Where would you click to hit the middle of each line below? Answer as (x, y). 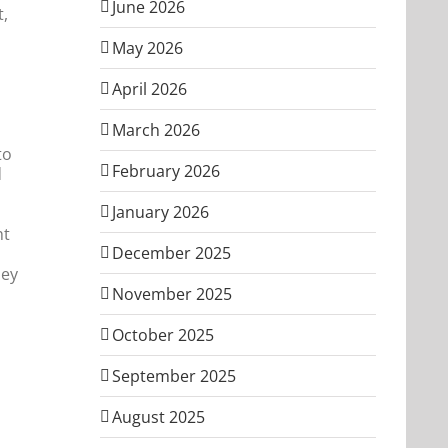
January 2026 (160, 211)
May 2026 (147, 47)
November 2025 (172, 293)
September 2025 (174, 375)
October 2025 (163, 334)
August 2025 (158, 416)
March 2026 (156, 129)
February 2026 (166, 170)
